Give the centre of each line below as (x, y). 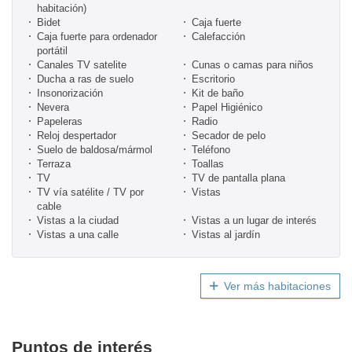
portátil (52, 51)
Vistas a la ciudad (78, 221)
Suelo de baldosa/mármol (95, 150)
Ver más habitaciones (277, 286)
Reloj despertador (77, 136)
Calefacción (218, 37)
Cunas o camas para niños (252, 65)
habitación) (62, 9)
